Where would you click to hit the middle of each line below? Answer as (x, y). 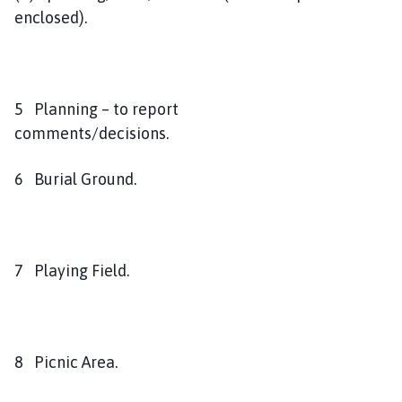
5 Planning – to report (96, 109)
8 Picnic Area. (66, 362)
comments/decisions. (135, 133)
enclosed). (51, 17)
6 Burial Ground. (104, 179)
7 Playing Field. (75, 270)
